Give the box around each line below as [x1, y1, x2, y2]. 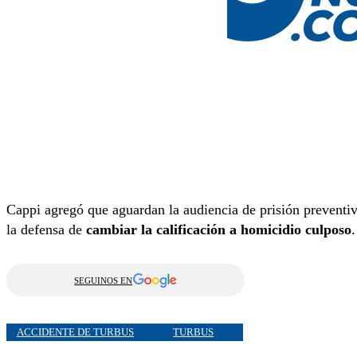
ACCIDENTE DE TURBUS [16, 325, 134, 338]
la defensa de [6, 222, 86, 238]
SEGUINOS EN [74, 275, 133, 285]
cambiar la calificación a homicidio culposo [86, 222, 351, 238]
